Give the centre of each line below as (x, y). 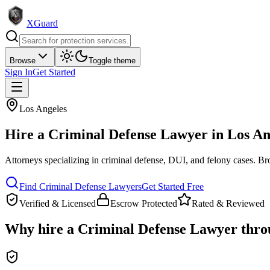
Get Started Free (173, 186)
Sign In (19, 72)
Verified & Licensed (58, 203)
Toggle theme (112, 61)
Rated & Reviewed (228, 203)
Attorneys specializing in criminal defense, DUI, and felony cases (129, 160)
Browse (23, 61)
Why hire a (41, 229)
